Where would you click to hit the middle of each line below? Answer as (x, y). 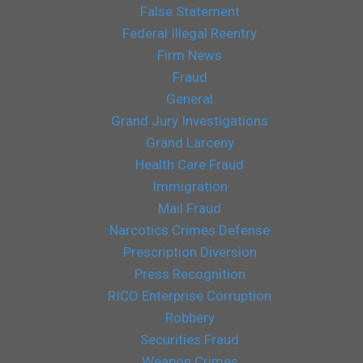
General (190, 98)
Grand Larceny (190, 142)
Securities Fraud (190, 339)
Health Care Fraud (190, 164)
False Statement (190, 11)
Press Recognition (190, 273)
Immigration (190, 186)
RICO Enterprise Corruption (190, 295)
